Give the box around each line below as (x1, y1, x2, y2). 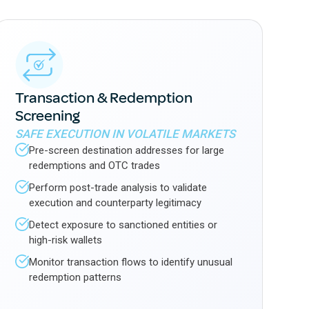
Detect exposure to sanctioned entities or (28, 219, 217, 231)
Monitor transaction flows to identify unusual (28, 256, 232, 268)
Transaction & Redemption (14, 88, 192, 108)
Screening (14, 106, 80, 126)
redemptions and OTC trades (28, 159, 160, 172)
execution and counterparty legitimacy (28, 197, 201, 209)
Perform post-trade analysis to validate (28, 181, 207, 194)
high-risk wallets (28, 234, 102, 246)
